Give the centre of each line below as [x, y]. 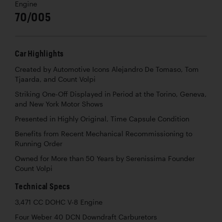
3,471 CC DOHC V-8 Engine [59, 202]
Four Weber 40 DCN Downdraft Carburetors [86, 217]
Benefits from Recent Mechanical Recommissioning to [104, 134]
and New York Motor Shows [59, 104]
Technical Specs [43, 186]
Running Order [39, 143]
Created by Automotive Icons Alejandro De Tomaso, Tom [107, 69]
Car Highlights [40, 53]
